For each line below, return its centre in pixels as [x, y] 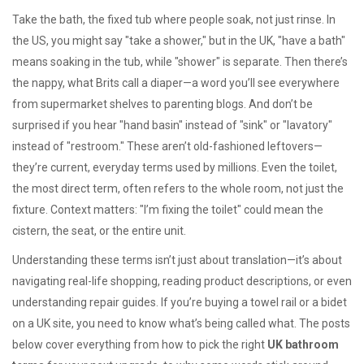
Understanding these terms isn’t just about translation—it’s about [177, 260]
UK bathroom [303, 344]
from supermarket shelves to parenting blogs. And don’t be [162, 104]
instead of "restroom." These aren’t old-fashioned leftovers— [167, 146]
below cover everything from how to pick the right [140, 344]
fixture [29, 210]
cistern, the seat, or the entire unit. [99, 231]
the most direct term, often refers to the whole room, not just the [178, 188]
